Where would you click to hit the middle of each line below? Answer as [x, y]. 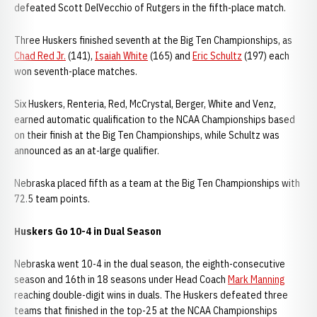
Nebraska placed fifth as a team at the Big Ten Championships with [157, 183]
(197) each [266, 56]
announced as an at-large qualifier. [87, 151]
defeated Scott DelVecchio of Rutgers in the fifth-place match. [150, 8]
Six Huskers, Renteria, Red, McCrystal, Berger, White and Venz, [145, 104]
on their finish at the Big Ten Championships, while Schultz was [147, 135]
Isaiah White [121, 56]
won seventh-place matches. [76, 71]
